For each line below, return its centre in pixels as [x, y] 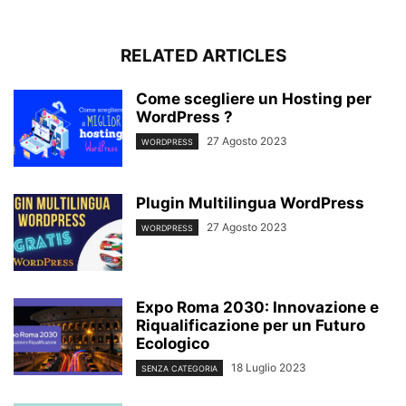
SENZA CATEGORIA [179, 369]
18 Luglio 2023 [269, 368]
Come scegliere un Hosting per [254, 99]
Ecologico [173, 344]
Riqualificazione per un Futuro [251, 326]
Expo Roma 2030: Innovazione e [257, 308]
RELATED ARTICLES [203, 56]
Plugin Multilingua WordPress [250, 203]
